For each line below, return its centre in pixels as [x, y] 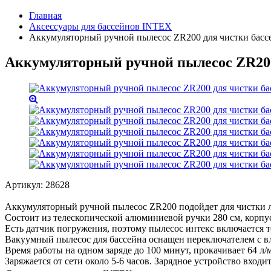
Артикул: [25, 185]
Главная [45, 15]
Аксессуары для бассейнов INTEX [100, 26]
